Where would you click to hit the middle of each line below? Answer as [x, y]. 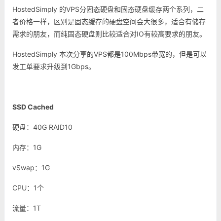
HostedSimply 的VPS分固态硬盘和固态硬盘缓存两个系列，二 [108, 9]
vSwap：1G [31, 167]
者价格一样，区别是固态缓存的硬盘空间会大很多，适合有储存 [109, 21]
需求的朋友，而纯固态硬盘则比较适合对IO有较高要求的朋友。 [109, 34]
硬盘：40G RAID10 [43, 127]
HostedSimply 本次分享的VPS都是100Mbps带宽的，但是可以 [110, 54]
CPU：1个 [28, 188]
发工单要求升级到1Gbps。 [54, 66]
